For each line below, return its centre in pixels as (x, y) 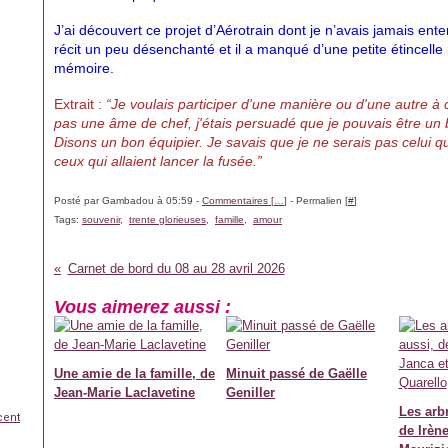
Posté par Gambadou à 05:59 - (128, 200)
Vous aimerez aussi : (142, 307)
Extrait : (80, 104)
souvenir (101, 219)
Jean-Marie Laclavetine (124, 392)
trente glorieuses (167, 219)
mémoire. (84, 68)
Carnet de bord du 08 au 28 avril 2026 (176, 268)
